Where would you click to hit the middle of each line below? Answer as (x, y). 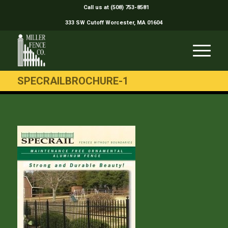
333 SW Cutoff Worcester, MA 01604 (114, 23)
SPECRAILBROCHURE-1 (73, 81)
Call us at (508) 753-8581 (117, 7)
